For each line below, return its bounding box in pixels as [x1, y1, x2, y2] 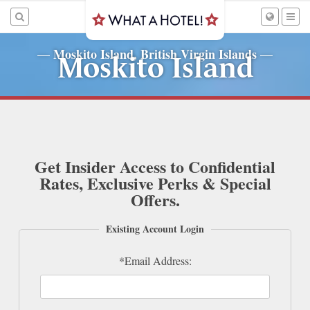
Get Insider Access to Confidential [35, 154, 275, 179]
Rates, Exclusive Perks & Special [39, 171, 271, 195]
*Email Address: [118, 253, 192, 268]
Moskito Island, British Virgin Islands [53, 45, 257, 63]
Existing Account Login [106, 221, 204, 236]
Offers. [130, 188, 180, 212]
